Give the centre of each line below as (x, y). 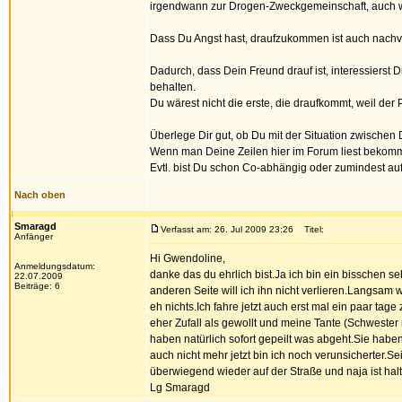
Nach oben (40, 195)
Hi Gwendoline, (188, 258)
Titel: (310, 229)
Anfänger (34, 236)
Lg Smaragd (180, 388)
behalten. (173, 87)
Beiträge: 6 (37, 286)
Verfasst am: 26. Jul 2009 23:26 (227, 229)
